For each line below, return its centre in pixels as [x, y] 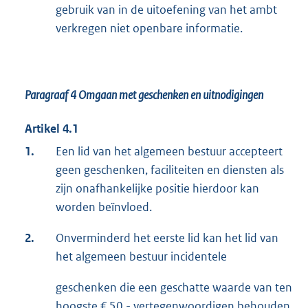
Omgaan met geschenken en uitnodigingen [171, 95]
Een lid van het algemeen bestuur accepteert [169, 152]
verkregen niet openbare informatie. [149, 29]
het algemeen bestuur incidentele [141, 257]
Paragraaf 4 [52, 95]
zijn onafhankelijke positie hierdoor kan [157, 189]
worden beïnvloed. [104, 207]
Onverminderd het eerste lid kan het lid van [167, 238]
